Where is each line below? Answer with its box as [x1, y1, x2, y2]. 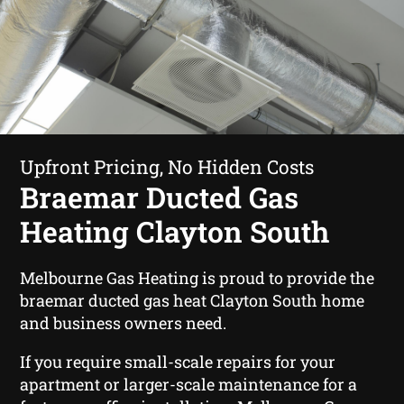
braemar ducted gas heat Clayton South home [20, 289, 365, 311]
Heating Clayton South [20, 211, 330, 251]
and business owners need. [20, 311, 227, 334]
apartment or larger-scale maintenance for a [20, 372, 358, 395]
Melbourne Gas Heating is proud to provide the [20, 266, 375, 289]
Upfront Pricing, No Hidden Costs [20, 153, 315, 179]
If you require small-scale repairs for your [20, 350, 336, 372]
